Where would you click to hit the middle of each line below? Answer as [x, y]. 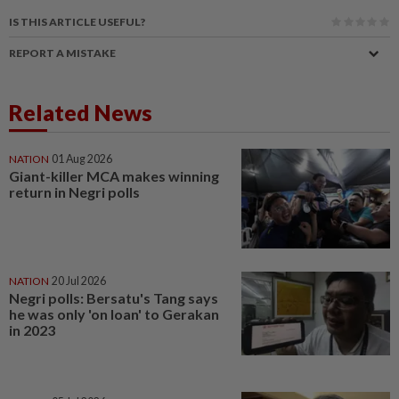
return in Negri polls [74, 191]
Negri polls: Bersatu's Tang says [114, 297]
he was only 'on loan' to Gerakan [114, 313]
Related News [81, 112]
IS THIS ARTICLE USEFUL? [77, 21]
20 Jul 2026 [79, 281]
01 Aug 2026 [82, 159]
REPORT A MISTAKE [62, 53]
